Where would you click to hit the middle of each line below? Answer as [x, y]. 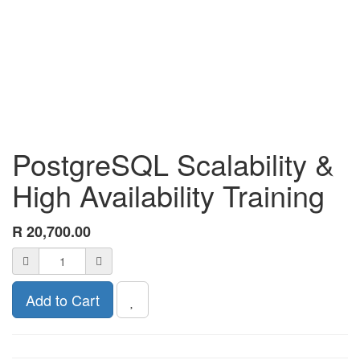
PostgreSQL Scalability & [173, 164]
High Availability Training [168, 195]
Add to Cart [63, 300]
